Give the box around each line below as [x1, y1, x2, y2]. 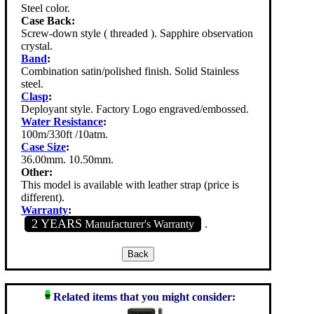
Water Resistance [21, 116, 103, 128]
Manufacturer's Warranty [82, 218, 194, 231]
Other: [21, 166, 53, 179]
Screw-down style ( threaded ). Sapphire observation [21, 27, 253, 40]
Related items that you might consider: [53, 291, 235, 303]
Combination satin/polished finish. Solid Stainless [21, 65, 239, 78]
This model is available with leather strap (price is [21, 179, 239, 191]
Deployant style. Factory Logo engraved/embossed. [21, 103, 249, 116]
